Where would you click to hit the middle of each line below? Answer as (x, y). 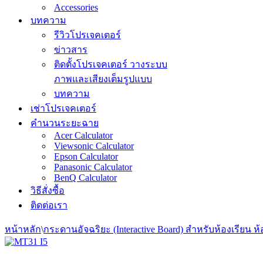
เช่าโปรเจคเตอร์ (63, 108)
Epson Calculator (86, 156)
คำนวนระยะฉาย (65, 123)
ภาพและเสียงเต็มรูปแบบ (103, 79)
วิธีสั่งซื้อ (48, 190)
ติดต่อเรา (49, 205)
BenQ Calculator (85, 177)
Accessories (76, 7)
